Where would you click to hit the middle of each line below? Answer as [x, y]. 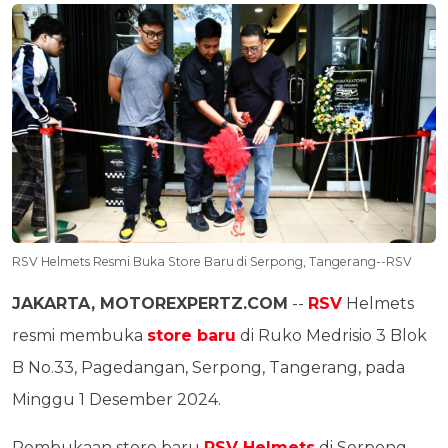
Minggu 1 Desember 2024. [116, 399]
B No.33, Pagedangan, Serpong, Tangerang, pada [208, 367]
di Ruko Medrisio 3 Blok [331, 335]
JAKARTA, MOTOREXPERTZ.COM [150, 303]
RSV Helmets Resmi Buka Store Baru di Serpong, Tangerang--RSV [212, 261]
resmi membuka [79, 335]
